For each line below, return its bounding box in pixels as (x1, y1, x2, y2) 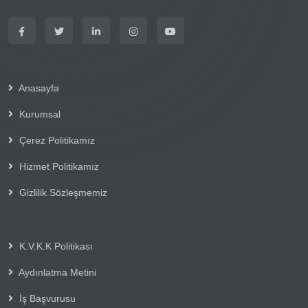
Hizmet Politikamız (16, 160, 99, 172)
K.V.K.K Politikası (16, 240, 93, 252)
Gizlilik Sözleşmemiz (16, 186, 107, 198)
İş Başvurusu (16, 292, 76, 304)
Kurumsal (16, 108, 60, 120)
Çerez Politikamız (16, 134, 95, 146)
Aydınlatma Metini (16, 266, 96, 278)
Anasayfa (16, 82, 59, 93)
